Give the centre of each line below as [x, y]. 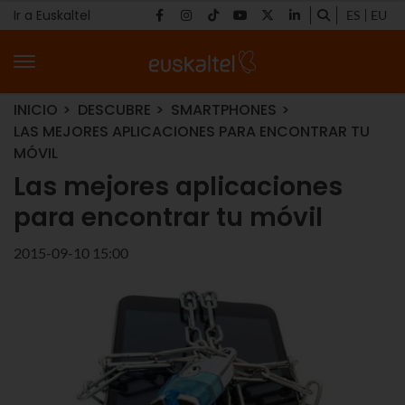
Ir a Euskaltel [52, 15]
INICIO [36, 110]
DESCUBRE [114, 110]
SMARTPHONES [224, 110]
